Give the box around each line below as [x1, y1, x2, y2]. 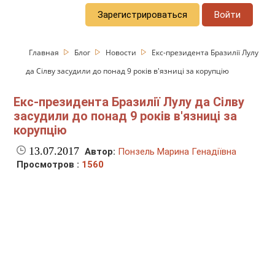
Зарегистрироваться [98, 9, 188, 20]
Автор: [85, 146, 116, 158]
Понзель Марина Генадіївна [118, 146, 237, 158]
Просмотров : [17, 159, 82, 171]
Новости [106, 47, 139, 58]
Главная [29, 47, 61, 58]
